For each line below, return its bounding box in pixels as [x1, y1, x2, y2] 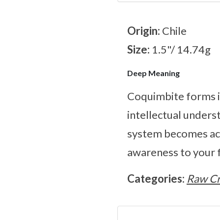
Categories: [127, 172, 187, 186]
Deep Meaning [127, 68, 180, 78]
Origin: [127, 24, 162, 38]
